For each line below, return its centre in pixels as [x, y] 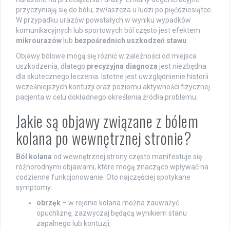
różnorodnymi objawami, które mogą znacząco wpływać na [112, 167]
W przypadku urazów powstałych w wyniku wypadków [103, 20]
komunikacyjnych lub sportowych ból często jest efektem [108, 31]
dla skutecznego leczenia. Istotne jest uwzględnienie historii [112, 77]
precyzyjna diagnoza [122, 66]
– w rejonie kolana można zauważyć [120, 203]
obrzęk [49, 203]
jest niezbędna [182, 66]
